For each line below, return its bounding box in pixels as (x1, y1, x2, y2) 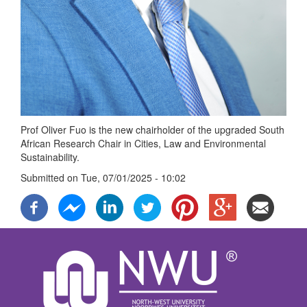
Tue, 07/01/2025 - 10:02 (81, 171, 186, 184)
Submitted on (21, 171, 81, 184)
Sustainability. (21, 150, 79, 164)
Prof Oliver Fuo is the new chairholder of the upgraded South (21, 123, 284, 136)
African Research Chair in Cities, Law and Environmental (21, 136, 266, 150)
